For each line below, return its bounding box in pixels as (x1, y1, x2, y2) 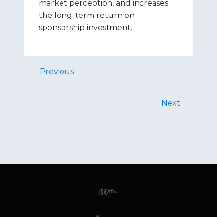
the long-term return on (39, 11, 135, 20)
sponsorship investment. (39, 23, 132, 32)
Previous (40, 67, 74, 76)
